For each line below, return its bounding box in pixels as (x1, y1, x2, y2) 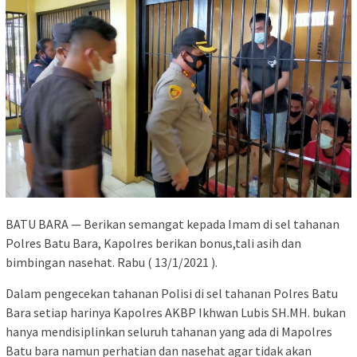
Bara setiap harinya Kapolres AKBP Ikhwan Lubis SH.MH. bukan (6, 304, 346, 320)
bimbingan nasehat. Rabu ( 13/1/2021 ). (6, 253, 218, 270)
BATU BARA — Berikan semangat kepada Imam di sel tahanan (6, 215, 339, 232)
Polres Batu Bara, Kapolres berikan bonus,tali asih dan (6, 234, 301, 251)
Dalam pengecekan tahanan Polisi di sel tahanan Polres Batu (6, 284, 338, 301)
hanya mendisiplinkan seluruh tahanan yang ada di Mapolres (6, 323, 332, 339)
